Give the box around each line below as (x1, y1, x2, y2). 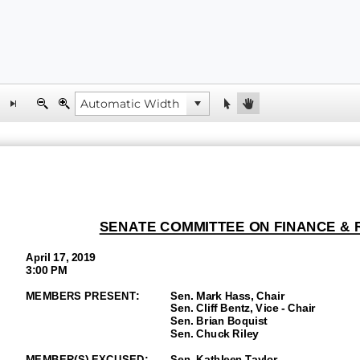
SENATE (99, 219, 156, 235)
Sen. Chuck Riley (170, 328, 259, 340)
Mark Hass (195, 289, 251, 302)
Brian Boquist (195, 315, 268, 328)
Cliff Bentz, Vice (195, 302, 278, 315)
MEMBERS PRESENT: (25, 289, 140, 302)
